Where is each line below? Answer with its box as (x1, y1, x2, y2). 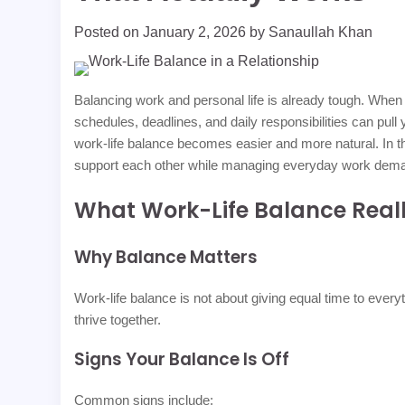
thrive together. (74, 311, 162, 327)
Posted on (74, 24, 144, 40)
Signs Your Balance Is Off (74, 347, 290, 372)
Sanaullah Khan (268, 24, 373, 40)
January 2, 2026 (143, 24, 247, 40)
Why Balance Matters (74, 244, 259, 269)
